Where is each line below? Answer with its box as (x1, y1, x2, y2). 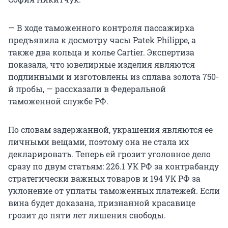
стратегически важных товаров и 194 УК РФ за (8, 173, 201, 184)
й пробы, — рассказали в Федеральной (8, 83, 166, 94)
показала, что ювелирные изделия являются (8, 59, 195, 70)
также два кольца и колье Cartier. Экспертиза (8, 46, 194, 58)
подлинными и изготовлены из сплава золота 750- (8, 71, 219, 82)
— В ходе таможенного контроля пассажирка (8, 22, 194, 33)
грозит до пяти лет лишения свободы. (8, 209, 166, 220)
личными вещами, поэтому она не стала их (8, 136, 189, 147)
